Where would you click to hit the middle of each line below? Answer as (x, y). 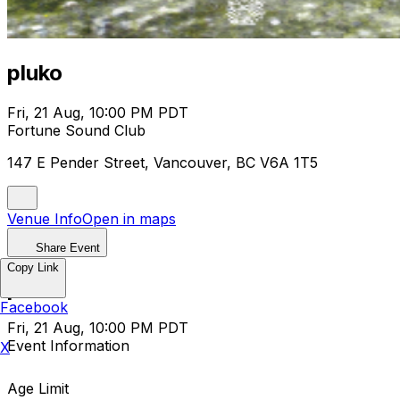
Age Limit (38, 388)
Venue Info (45, 218)
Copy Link (33, 267)
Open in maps (129, 218)
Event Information (68, 345)
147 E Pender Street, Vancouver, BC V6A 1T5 (162, 162)
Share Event (68, 247)
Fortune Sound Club (76, 130)
